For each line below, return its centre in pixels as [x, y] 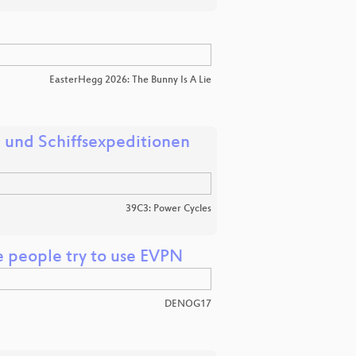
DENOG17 [188, 305]
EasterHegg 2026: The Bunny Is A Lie [130, 80]
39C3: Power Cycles [168, 209]
